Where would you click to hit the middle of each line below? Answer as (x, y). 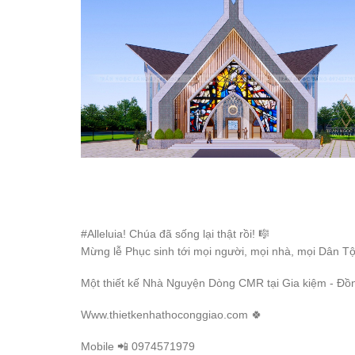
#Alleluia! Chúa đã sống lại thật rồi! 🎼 (175, 233)
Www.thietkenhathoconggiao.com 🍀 (172, 315)
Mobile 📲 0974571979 (139, 347)
